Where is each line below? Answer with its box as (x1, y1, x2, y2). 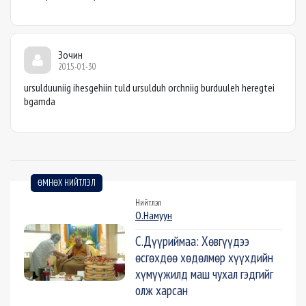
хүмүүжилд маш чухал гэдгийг (135, 265, 273, 283)
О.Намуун (135, 208, 172, 223)
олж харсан (135, 281, 188, 299)
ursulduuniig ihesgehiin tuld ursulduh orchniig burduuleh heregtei (24, 81, 275, 95)
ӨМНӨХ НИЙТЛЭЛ (38, 177, 96, 189)
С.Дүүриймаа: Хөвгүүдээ (135, 232, 249, 250)
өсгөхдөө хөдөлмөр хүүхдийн (135, 249, 273, 266)
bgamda (24, 94, 55, 109)
